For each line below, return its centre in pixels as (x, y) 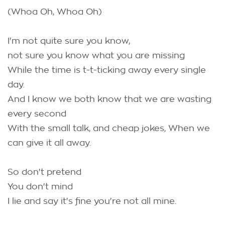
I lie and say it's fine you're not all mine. (92, 201)
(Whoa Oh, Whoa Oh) (55, 12)
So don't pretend (44, 172)
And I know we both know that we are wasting (109, 99)
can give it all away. (49, 143)
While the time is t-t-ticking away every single (107, 70)
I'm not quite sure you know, (69, 41)
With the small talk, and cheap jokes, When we (109, 128)
